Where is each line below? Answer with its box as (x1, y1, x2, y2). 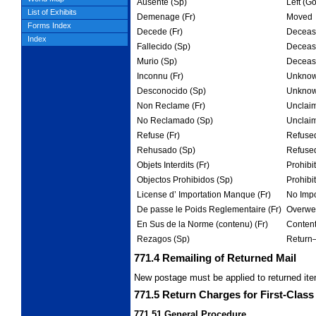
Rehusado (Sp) (136, 145, 195, 154)
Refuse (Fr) (136, 130, 180, 140)
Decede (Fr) (136, 27, 183, 36)
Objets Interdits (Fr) (136, 160, 209, 169)
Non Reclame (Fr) (136, 101, 205, 110)
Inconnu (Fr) (136, 71, 183, 80)
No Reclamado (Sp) (136, 116, 213, 125)
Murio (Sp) (136, 56, 177, 66)
